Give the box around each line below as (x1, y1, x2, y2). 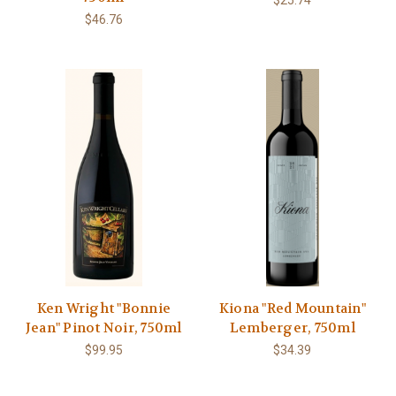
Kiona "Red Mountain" (218, 300, 366, 318)
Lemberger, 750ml (229, 319, 355, 338)
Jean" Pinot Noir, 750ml (25, 319, 182, 338)
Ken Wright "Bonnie (36, 300, 171, 318)
